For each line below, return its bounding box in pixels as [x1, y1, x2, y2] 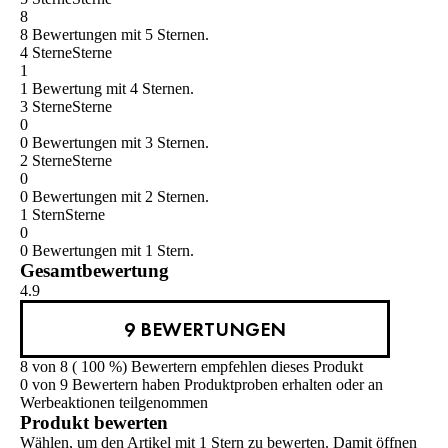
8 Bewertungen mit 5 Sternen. [20, 25, 209, 43]
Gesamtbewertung [20, 259, 169, 281]
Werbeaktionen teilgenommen [20, 393, 208, 411]
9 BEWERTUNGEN [124, 315, 286, 342]
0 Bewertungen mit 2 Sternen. [20, 187, 209, 205]
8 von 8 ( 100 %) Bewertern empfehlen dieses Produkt [20, 357, 363, 375]
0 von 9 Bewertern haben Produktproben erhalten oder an [20, 375, 383, 393]
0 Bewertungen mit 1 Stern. [20, 241, 194, 259]
